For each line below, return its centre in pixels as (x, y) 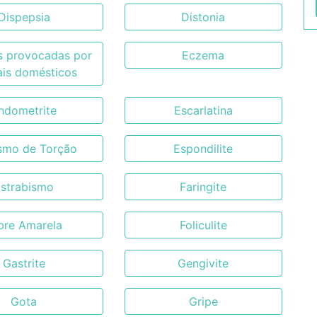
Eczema (203, 55)
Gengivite (203, 263)
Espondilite (203, 149)
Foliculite (203, 225)
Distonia (203, 17)
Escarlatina (203, 110)
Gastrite (24, 263)
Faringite (203, 187)
